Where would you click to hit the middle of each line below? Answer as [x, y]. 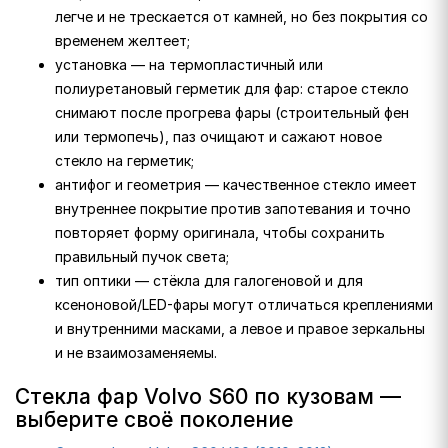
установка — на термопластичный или [189, 64]
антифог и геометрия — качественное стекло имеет [236, 184]
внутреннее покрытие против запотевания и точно [233, 208]
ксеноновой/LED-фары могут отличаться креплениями [244, 304]
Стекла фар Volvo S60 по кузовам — [208, 396]
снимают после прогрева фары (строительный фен [232, 112]
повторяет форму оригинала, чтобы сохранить [220, 232]
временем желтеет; [122, 40]
